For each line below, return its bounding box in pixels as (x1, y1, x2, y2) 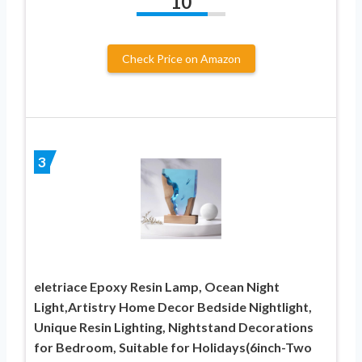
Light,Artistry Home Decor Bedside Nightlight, (34, 298, 312, 314)
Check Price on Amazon (121, 51, 241, 65)
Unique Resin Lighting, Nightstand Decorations (34, 318, 314, 335)
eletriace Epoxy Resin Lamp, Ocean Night (34, 278, 280, 294)
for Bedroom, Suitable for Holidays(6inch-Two (34, 339, 312, 355)
